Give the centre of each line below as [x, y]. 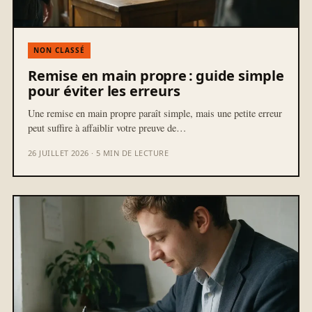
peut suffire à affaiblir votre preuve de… [107, 128]
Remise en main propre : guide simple [156, 76]
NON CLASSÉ [59, 50]
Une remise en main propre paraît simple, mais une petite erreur [155, 114]
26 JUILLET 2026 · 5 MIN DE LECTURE [98, 153]
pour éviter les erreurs [104, 91]
